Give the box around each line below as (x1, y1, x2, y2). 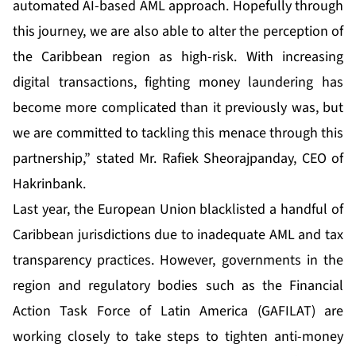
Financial (289, 276, 343, 296)
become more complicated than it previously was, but (13, 98, 343, 118)
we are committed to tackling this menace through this (13, 123, 343, 144)
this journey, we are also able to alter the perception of (13, 21, 343, 42)
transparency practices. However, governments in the (13, 250, 343, 271)
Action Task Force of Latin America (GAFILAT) (13, 301, 315, 322)
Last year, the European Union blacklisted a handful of (13, 199, 343, 220)
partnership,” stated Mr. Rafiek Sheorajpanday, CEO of (13, 149, 343, 169)
